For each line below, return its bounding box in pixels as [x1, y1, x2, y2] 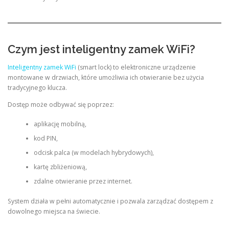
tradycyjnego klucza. [8, 83, 67, 92]
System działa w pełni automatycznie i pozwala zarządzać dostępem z [8, 196, 213, 205]
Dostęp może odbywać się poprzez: [8, 100, 114, 109]
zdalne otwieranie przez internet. [33, 177, 132, 186]
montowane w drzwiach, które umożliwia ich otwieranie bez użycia [8, 73, 204, 82]
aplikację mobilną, [33, 120, 86, 129]
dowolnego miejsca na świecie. [8, 207, 100, 216]
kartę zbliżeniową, [33, 163, 87, 172]
